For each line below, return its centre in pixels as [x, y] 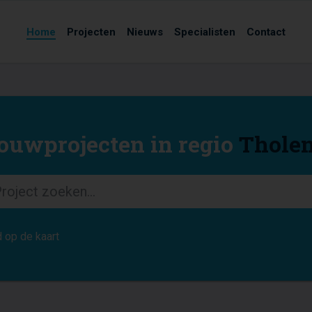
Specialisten [205, 32]
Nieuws [145, 32]
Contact [266, 32]
